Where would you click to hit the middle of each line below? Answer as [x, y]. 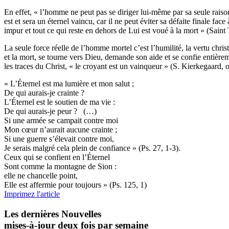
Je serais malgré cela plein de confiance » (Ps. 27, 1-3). [93, 148]
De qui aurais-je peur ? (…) [51, 111]
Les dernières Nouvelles [53, 214]
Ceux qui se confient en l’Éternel [58, 157]
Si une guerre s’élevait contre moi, [60, 139]
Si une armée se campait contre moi [61, 121]
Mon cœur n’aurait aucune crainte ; [61, 130]
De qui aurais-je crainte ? [45, 93]
